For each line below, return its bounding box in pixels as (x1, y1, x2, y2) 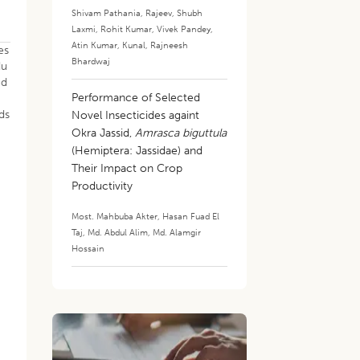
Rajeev (145, 7, 173, 18)
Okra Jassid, (72, 126, 136, 140)
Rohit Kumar (100, 23, 153, 35)
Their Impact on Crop (72, 162, 183, 175)
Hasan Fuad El (162, 211, 220, 222)
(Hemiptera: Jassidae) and (72, 144, 203, 157)
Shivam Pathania (72, 7, 141, 18)
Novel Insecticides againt (72, 108, 200, 122)
